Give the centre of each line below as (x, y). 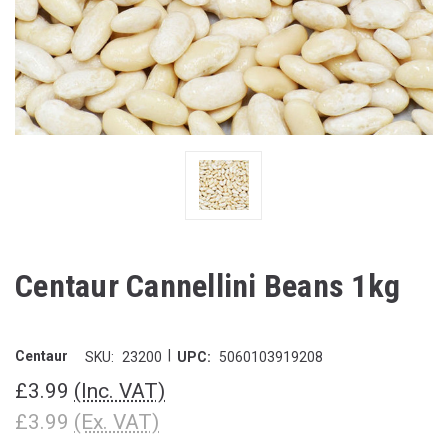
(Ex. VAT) (116, 421)
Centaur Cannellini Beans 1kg (207, 285)
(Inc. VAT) (119, 390)
